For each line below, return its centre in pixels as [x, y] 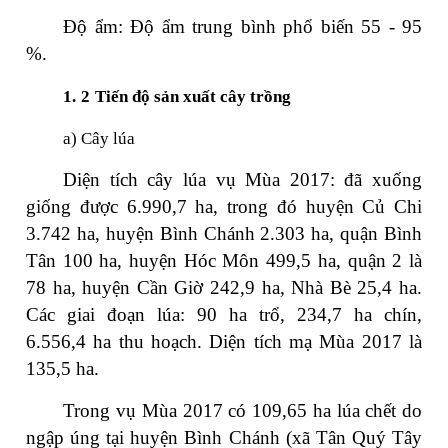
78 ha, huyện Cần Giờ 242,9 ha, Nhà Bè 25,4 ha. [224, 288]
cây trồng [256, 97]
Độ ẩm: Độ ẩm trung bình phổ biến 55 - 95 [242, 27]
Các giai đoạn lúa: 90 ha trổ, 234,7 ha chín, [224, 315]
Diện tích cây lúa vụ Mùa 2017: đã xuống [242, 180]
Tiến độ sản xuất [158, 97]
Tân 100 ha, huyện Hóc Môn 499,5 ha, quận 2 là [224, 261]
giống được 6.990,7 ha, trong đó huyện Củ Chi [224, 207]
